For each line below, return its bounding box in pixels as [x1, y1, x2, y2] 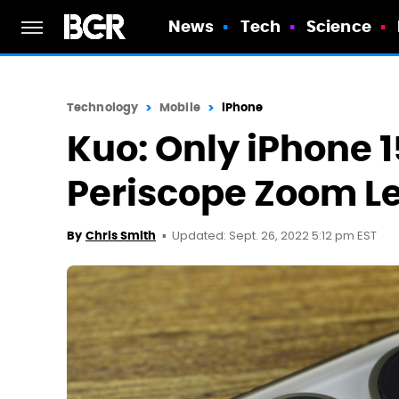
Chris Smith [85, 228, 156, 243]
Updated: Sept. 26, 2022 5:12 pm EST [172, 227, 377, 246]
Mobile [159, 100, 200, 115]
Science [306, 16, 371, 37]
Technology [67, 100, 138, 115]
